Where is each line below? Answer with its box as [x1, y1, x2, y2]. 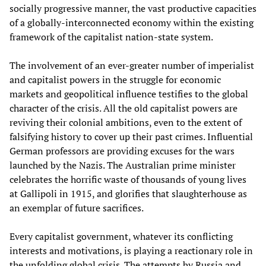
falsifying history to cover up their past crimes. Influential [9, 129, 253, 143]
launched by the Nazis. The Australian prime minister [9, 158, 236, 172]
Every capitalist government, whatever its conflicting [9, 229, 233, 243]
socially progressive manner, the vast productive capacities [9, 1, 256, 15]
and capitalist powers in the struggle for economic [9, 72, 221, 86]
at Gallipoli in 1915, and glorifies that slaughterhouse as [9, 186, 247, 200]
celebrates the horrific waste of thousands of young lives [9, 172, 246, 186]
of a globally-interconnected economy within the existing [9, 15, 254, 29]
